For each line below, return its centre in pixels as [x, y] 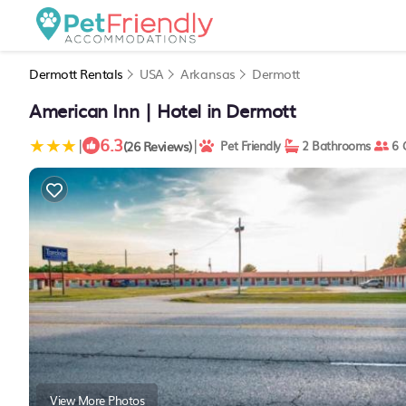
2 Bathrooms [334, 145]
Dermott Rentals [78, 73]
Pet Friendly [247, 145]
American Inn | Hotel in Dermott [163, 110]
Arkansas [208, 73]
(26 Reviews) [157, 145]
